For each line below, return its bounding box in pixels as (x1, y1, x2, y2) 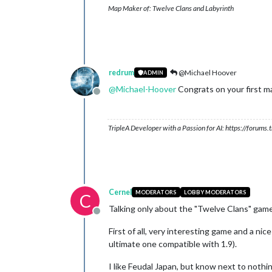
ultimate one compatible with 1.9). (109, 238, 237, 249)
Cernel (109, 187, 132, 197)
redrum (109, 67, 134, 77)
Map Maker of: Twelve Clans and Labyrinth (108, 3, 234, 13)
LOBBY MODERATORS (183, 189, 246, 196)
